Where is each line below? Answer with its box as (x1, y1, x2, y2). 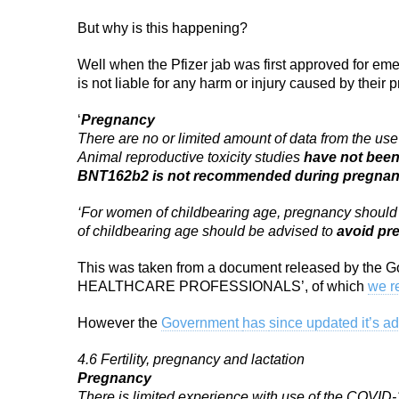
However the (77, 315, 161, 330)
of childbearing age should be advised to (77, 224, 337, 239)
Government (161, 315, 242, 330)
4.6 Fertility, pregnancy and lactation (77, 352, 305, 367)
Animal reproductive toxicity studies (77, 150, 304, 165)
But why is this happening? (77, 20, 248, 36)
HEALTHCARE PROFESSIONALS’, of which (77, 279, 368, 294)
